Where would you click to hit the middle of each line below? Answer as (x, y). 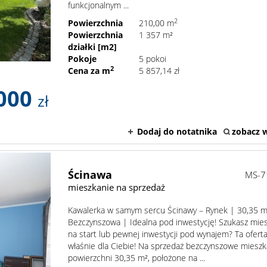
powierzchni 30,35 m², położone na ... (137, 258)
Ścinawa (90, 175)
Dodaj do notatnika (177, 132)
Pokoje (83, 59)
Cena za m (89, 71)
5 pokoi (153, 59)
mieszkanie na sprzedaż (117, 187)
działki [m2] (93, 47)
